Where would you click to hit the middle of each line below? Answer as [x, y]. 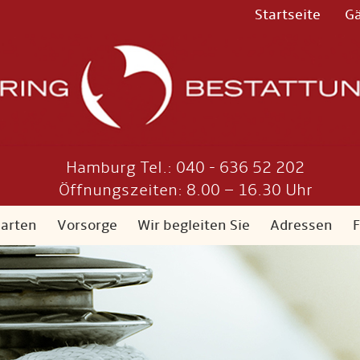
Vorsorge [87, 225]
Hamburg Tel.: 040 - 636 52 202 [185, 168]
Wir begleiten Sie [194, 225]
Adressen [301, 225]
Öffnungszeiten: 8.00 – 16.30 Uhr [185, 190]
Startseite [288, 15]
